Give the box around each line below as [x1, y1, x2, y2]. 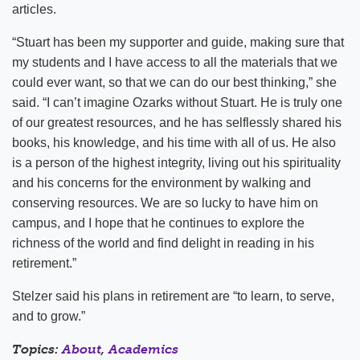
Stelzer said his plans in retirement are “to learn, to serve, [12, 288, 334, 303]
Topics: [12, 341, 62, 357]
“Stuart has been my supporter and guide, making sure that [12, 35, 344, 49]
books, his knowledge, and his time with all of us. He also [12, 135, 336, 149]
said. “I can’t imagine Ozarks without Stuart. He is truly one [12, 95, 342, 109]
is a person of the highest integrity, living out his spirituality [12, 155, 341, 170]
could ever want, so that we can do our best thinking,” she [12, 75, 337, 89]
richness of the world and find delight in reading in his [12, 235, 314, 250]
